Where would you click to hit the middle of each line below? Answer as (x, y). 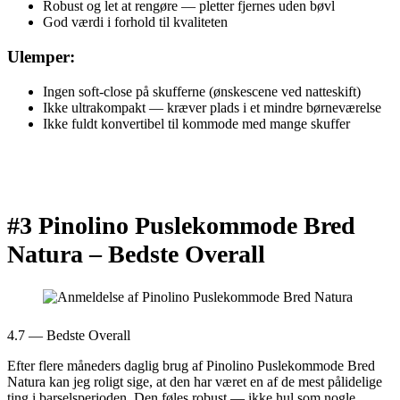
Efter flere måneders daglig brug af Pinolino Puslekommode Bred (191, 365)
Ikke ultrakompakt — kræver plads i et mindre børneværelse (212, 107)
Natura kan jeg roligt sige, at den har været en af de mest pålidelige (195, 381)
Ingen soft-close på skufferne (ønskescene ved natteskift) (202, 91)
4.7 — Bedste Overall (69, 335)
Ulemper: (41, 56)
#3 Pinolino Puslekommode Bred (181, 225)
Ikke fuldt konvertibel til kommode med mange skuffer (196, 123)
